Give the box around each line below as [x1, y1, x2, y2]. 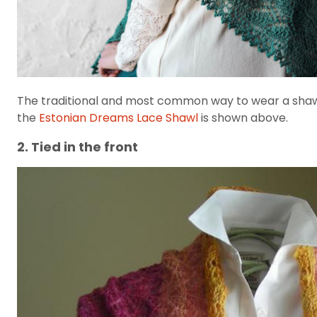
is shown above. [198, 109, 288, 126]
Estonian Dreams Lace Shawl [39, 109, 198, 126]
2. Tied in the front [17, 137, 138, 156]
